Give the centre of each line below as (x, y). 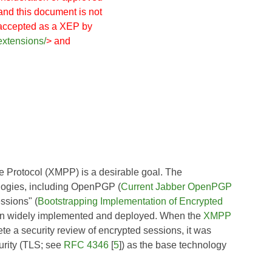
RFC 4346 (86, 245)
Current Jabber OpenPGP (176, 186)
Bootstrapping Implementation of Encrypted (130, 201)
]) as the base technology (173, 245)
